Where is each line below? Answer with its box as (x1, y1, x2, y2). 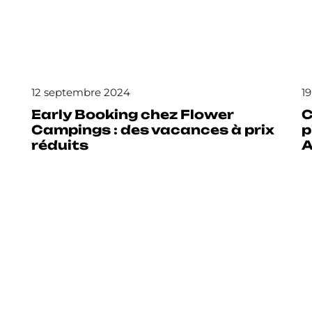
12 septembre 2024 (31, 86, 130, 99)
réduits (31, 137, 88, 153)
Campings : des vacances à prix (31, 122, 274, 138)
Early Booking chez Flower (31, 107, 234, 123)
